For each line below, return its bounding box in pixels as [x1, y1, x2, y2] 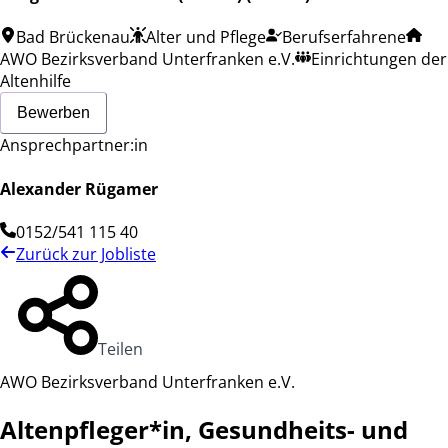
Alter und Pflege [146, 26, 266, 49]
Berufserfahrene [282, 26, 406, 49]
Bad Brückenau [16, 26, 130, 49]
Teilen [98, 337, 143, 360]
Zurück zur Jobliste [16, 242, 156, 265]
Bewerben [17, 104, 90, 122]
